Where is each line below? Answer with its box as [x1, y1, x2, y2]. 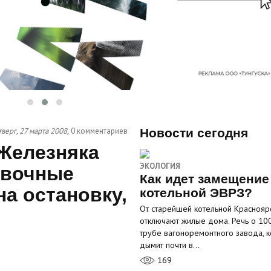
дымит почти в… [139, 240, 200, 250]
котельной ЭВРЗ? [139, 186, 252, 200]
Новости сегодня [139, 126, 248, 140]
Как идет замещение [139, 172, 269, 186]
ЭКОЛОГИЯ [139, 161, 180, 171]
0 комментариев [70, 126, 128, 136]
